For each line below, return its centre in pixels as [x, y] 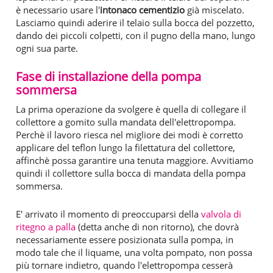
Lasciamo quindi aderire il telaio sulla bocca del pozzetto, [135, 22]
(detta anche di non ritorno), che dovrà [157, 226]
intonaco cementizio [142, 9]
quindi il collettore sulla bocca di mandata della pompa [131, 173]
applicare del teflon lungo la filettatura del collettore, [126, 147]
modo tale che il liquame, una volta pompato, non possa [134, 252]
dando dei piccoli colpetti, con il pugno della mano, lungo [136, 35]
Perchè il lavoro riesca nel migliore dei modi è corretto [129, 134]
